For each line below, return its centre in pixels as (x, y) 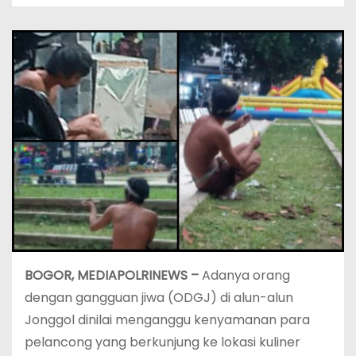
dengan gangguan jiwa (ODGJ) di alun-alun (159, 297)
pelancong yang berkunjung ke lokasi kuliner (163, 342)
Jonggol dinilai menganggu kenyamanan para (167, 319)
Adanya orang (246, 275)
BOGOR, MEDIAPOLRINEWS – (113, 275)
